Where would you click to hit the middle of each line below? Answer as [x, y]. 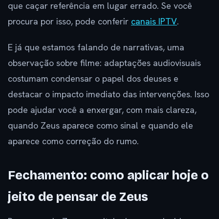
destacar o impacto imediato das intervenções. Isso [109, 94]
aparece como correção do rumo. [73, 141]
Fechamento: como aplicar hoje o [108, 176]
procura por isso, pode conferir [69, 22]
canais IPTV [154, 22]
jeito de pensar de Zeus [78, 197]
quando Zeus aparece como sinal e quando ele [100, 126]
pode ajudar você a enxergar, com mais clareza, [102, 110]
